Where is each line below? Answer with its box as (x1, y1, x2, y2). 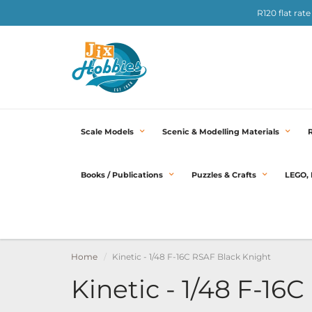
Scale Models (81, 126, 134, 136)
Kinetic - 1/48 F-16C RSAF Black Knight (112, 251, 271, 262)
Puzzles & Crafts (192, 169, 256, 180)
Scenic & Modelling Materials (162, 126, 279, 136)
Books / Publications (81, 169, 163, 180)
